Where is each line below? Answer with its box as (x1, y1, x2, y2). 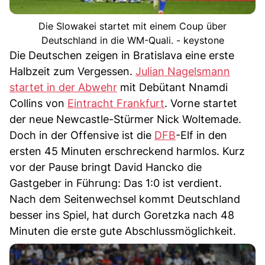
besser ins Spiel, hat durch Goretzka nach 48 (9, 208, 234, 221)
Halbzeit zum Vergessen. (9, 64, 135, 77)
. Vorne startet (164, 96, 237, 109)
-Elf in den (176, 128, 227, 141)
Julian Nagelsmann (135, 64, 230, 77)
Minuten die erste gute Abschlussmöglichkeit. (9, 224, 236, 237)
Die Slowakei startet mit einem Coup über (38, 20, 227, 32)
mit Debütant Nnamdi (117, 80, 228, 93)
